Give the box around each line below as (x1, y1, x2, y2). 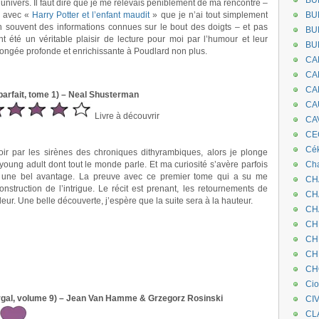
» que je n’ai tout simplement (150, 10, 268, 20)
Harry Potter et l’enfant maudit (31, 10, 150, 20)
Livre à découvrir (93, 111, 159, 121)
